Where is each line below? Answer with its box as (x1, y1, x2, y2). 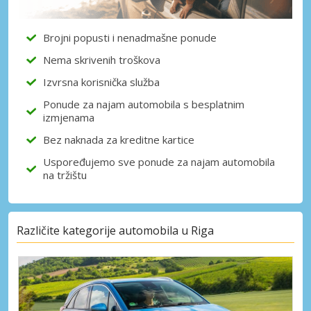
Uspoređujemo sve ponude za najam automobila (43, 154, 275, 169)
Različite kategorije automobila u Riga (17, 223, 214, 239)
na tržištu (43, 167, 87, 182)
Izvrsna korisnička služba (43, 74, 160, 89)
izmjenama (43, 110, 94, 124)
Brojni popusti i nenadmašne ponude (43, 30, 217, 44)
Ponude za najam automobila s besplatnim (43, 96, 244, 111)
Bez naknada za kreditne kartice (43, 132, 194, 146)
